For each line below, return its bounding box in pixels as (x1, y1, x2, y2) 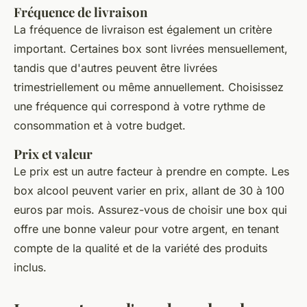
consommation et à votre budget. (14, 119, 186, 133)
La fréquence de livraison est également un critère (14, 23, 272, 37)
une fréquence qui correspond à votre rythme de (14, 99, 265, 114)
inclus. (14, 260, 47, 275)
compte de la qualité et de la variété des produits (14, 241, 267, 256)
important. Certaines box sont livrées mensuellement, (14, 42, 288, 56)
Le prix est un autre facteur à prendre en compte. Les (14, 164, 289, 179)
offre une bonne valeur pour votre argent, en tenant (14, 222, 279, 236)
